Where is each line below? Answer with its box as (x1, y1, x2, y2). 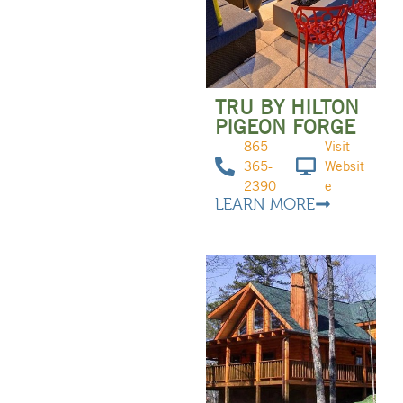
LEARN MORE (214, 195, 315, 214)
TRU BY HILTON (214, 95, 359, 120)
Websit (325, 158, 365, 175)
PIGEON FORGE (214, 115, 355, 139)
